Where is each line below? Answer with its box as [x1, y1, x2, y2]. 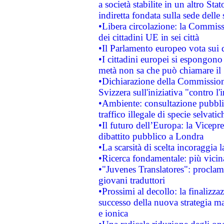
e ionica [98, 208, 128, 218]
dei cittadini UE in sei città [98, 32, 199, 42]
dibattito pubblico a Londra [98, 131, 203, 141]
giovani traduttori [98, 175, 165, 185]
